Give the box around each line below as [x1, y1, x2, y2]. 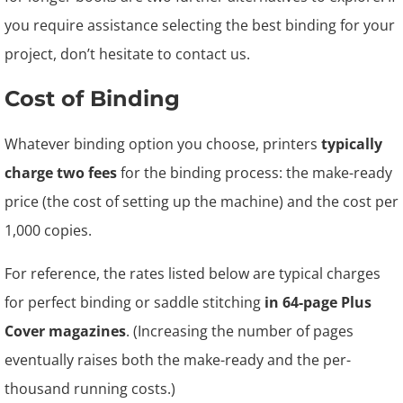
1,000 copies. [4, 220, 92, 240]
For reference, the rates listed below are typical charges [4, 264, 381, 283]
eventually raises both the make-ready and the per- [4, 350, 351, 370]
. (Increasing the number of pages [126, 321, 354, 341]
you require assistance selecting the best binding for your [4, 15, 395, 35]
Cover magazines [4, 321, 126, 341]
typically [321, 134, 382, 154]
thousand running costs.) [4, 379, 175, 399]
